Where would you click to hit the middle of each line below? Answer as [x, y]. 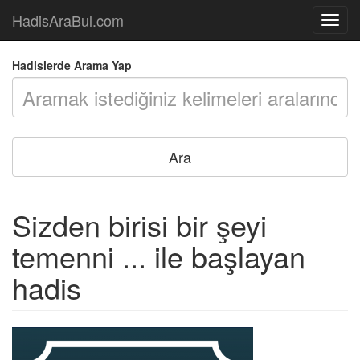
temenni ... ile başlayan [159, 256]
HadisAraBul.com [68, 20]
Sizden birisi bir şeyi [139, 225]
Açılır [342, 22]
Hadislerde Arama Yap [72, 65]
